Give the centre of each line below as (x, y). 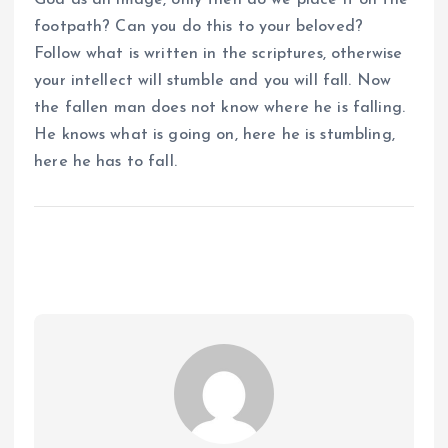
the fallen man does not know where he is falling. (219, 108)
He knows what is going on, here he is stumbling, (214, 135)
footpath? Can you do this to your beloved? (198, 27)
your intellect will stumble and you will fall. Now (213, 81)
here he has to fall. (105, 162)
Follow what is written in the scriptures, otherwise (218, 54)
